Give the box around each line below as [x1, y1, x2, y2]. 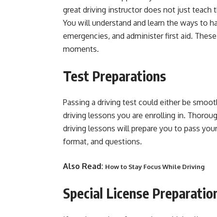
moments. [63, 44, 99, 54]
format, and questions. [63, 137, 142, 146]
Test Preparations [63, 67, 169, 84]
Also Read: [63, 161, 105, 171]
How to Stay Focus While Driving [105, 163, 204, 170]
